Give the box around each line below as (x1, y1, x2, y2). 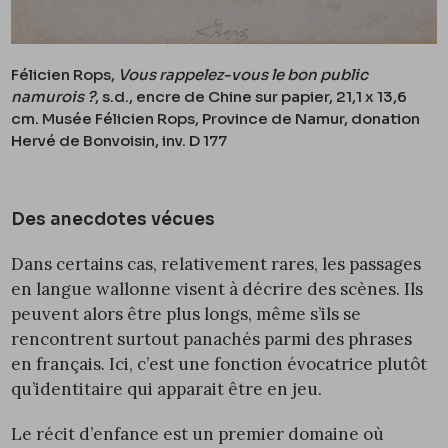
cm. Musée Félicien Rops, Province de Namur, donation (11, 109, 421, 129)
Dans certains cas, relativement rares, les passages (11, 253, 422, 276)
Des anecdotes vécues (11, 209, 216, 231)
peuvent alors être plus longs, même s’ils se (11, 303, 362, 326)
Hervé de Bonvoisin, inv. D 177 (11, 131, 228, 151)
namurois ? (11, 87, 96, 107)
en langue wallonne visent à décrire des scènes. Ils (11, 278, 424, 301)
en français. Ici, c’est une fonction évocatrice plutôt (11, 353, 428, 376)
